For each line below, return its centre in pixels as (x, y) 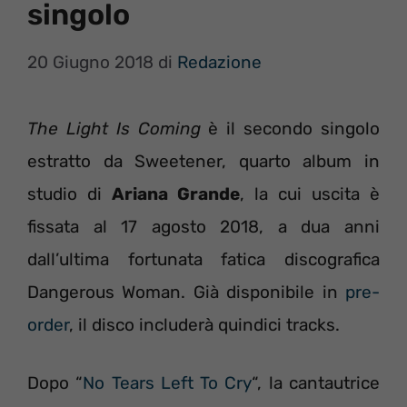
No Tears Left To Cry (168, 383)
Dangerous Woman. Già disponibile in (186, 292)
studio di (69, 194)
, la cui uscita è (310, 194)
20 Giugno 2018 (90, 62)
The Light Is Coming (114, 128)
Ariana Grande (176, 194)
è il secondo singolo (290, 128)
